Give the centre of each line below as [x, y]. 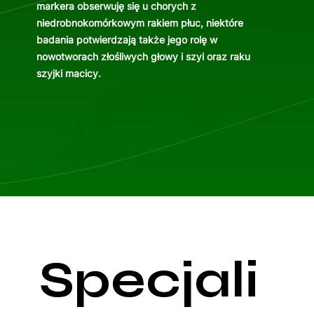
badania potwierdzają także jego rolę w [127, 40]
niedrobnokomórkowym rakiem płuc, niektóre [139, 23]
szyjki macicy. [68, 74]
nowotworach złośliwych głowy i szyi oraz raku [143, 57]
